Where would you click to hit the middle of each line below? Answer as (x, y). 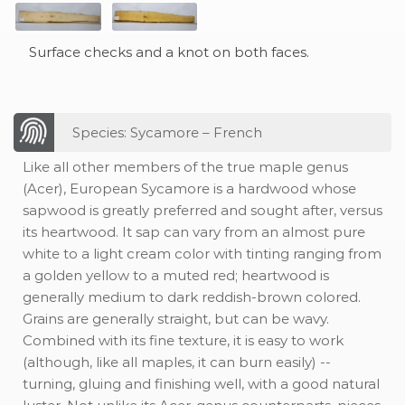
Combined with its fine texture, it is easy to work (183, 340)
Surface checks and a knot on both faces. (169, 52)
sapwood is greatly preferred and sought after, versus (202, 210)
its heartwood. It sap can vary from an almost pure (194, 231)
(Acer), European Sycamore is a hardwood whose (189, 188)
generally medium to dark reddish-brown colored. (192, 297)
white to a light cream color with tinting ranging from (202, 253)
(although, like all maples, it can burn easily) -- (177, 362)
